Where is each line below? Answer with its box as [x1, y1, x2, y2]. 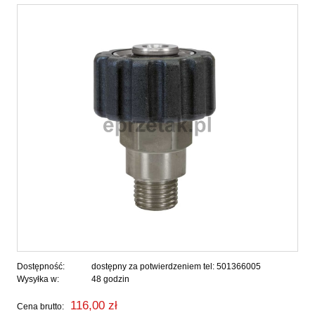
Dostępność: [17, 261, 65, 271]
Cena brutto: [17, 301, 64, 311]
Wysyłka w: [17, 274, 59, 284]
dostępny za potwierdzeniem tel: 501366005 [91, 261, 261, 271]
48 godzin [91, 274, 129, 284]
